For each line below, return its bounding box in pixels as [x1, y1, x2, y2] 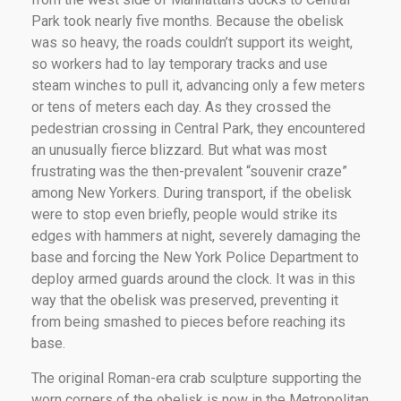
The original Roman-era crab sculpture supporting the [31, 369, 362, 387]
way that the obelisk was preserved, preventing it [31, 291, 338, 309]
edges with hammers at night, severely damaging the [31, 226, 361, 244]
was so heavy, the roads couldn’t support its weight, [31, 33, 353, 51]
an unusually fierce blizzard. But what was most [31, 141, 327, 158]
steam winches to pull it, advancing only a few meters [31, 76, 365, 94]
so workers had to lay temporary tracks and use [31, 55, 328, 73]
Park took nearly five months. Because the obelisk [31, 12, 344, 30]
